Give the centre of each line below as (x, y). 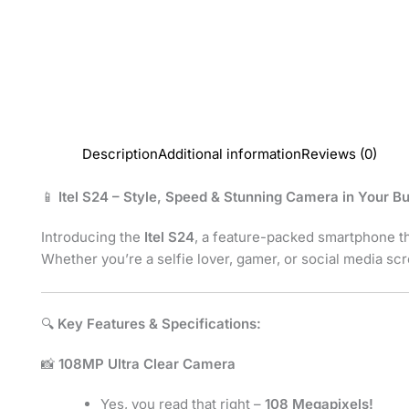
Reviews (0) (339, 154)
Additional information (230, 154)
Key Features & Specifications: (159, 324)
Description (120, 154)
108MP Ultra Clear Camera (147, 364)
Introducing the (93, 236)
